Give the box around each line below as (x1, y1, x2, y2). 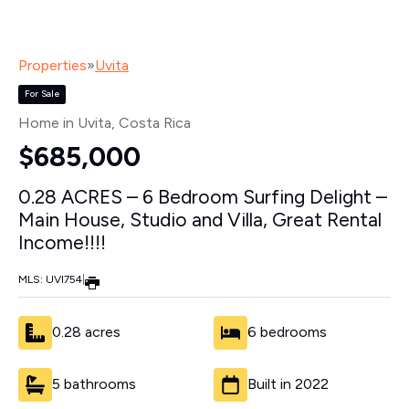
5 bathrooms (52, 375, 136, 393)
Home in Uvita (18, 113, 111, 131)
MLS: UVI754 (18, 272, 82, 286)
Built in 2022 (247, 375, 329, 393)
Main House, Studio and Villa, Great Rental (18, 207, 382, 231)
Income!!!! (18, 230, 106, 254)
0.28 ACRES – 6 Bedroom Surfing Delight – (18, 184, 387, 208)
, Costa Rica (111, 113, 191, 131)
